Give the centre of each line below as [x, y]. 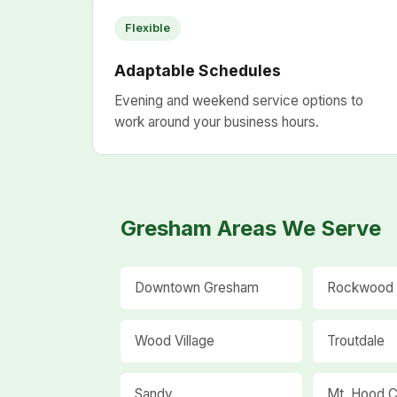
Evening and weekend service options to [239, 101]
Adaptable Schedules [198, 70]
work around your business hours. [217, 122]
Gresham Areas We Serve [251, 228]
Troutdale [355, 341]
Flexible [148, 28]
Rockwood [360, 288]
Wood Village [175, 341]
